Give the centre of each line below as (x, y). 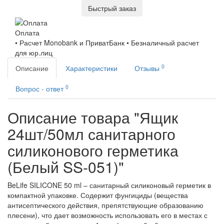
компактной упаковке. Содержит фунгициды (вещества (98, 195)
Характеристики (91, 68)
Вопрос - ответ (40, 89)
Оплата (27, 33)
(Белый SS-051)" (66, 167)
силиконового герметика (93, 150)
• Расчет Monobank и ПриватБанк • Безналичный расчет (107, 43)
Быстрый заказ (112, 8)
